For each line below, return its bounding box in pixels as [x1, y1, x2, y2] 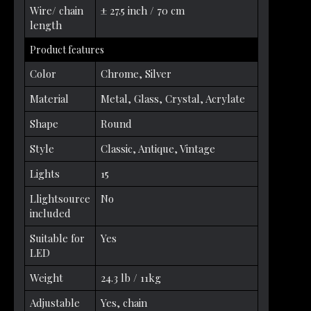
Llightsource [30, 192, 90, 206]
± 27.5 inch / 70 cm [101, 3, 185, 18]
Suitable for [30, 231, 85, 246]
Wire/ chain [30, 3, 83, 18]
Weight [30, 271, 63, 285]
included [30, 206, 71, 221]
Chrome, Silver [101, 67, 171, 81]
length [30, 18, 62, 33]
